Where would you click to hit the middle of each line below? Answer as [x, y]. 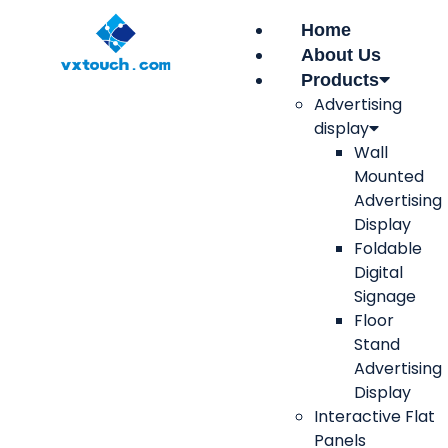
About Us [341, 55]
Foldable [388, 248]
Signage [385, 296]
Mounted [389, 176]
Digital [378, 272]
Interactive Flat [374, 416]
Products [340, 80]
